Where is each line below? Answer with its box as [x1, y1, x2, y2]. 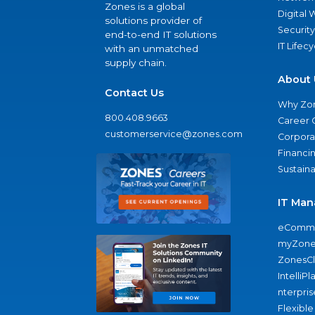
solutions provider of [105, 15, 202, 27]
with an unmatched [105, 43, 198, 55]
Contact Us [105, 86, 164, 100]
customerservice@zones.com [105, 129, 243, 140]
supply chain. [105, 57, 167, 69]
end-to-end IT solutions [105, 29, 217, 41]
